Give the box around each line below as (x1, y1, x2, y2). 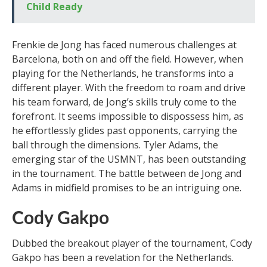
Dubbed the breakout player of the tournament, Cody (12, 236, 252, 250)
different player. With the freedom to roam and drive (12, 80, 246, 94)
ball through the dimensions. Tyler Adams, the (12, 138, 218, 151)
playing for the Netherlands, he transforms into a (12, 66, 234, 80)
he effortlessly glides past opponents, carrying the (12, 123, 237, 137)
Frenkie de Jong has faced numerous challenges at (12, 38, 237, 51)
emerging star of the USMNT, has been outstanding (12, 152, 246, 166)
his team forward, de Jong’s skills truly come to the (12, 95, 237, 108)
